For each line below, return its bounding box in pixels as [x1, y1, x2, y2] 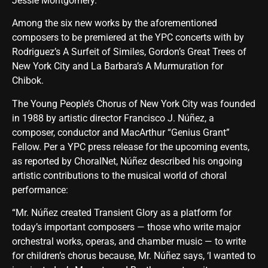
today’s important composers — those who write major [12, 221, 240, 233]
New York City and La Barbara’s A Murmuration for [12, 60, 223, 72]
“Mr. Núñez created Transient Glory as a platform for [12, 207, 232, 219]
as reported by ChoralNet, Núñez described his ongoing [12, 155, 242, 167]
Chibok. [12, 75, 44, 87]
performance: [12, 184, 68, 196]
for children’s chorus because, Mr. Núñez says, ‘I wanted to [12, 250, 255, 262]
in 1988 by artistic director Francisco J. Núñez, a [12, 112, 214, 124]
